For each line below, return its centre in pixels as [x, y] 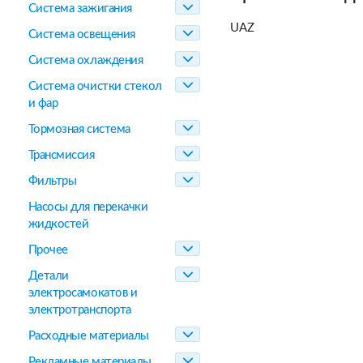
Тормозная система [79, 129]
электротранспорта [79, 310]
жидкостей [58, 224]
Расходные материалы [88, 336]
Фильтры [52, 181]
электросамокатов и [83, 293]
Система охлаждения [85, 60]
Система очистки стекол [95, 86]
